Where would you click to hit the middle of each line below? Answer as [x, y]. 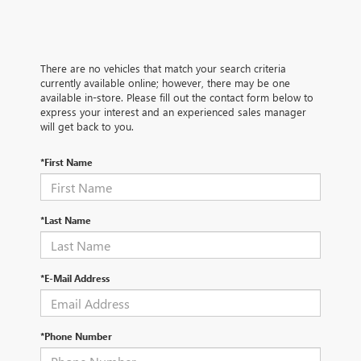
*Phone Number [76, 336]
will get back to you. [87, 127]
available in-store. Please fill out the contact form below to [177, 98]
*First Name [66, 162]
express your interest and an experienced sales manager [173, 112]
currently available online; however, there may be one [165, 83]
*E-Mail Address [75, 278]
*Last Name [66, 220]
